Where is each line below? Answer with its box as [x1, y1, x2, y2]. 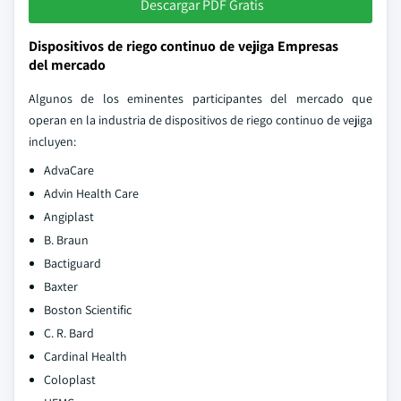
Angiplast [44, 209, 94, 225]
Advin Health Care [44, 185, 139, 201]
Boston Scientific [44, 302, 132, 318]
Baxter [44, 278, 78, 294]
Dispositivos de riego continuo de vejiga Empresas [29, 37, 338, 55]
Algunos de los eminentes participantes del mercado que [29, 90, 372, 107]
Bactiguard [44, 255, 101, 271]
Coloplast [44, 371, 96, 388]
